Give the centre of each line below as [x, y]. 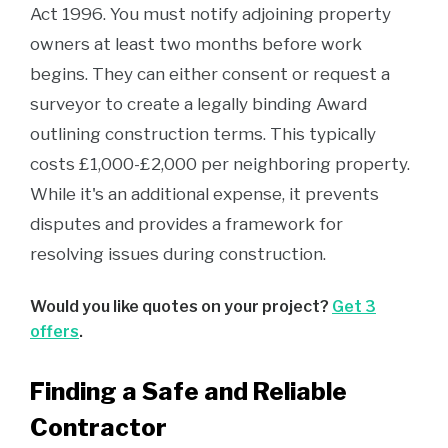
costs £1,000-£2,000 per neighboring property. [220, 164]
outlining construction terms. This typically [203, 134]
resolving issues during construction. [178, 254]
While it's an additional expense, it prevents [204, 194]
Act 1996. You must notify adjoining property [210, 14]
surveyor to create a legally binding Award [198, 104]
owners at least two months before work [196, 44]
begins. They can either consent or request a [210, 74]
